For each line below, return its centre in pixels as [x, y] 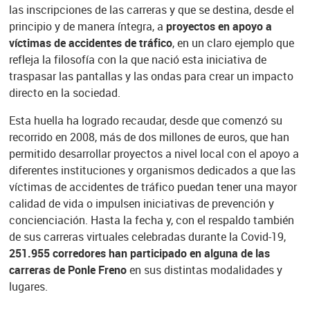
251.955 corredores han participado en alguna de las [139, 254]
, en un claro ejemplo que [233, 43]
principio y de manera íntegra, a [87, 27]
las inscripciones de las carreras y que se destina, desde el [151, 10]
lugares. [28, 287]
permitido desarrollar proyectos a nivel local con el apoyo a [154, 154]
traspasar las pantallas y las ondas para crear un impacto [151, 76]
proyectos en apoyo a [219, 27]
